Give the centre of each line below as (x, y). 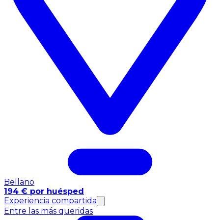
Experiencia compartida (50, 201)
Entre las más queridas (48, 211)
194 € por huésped (44, 192)
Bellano (19, 182)
